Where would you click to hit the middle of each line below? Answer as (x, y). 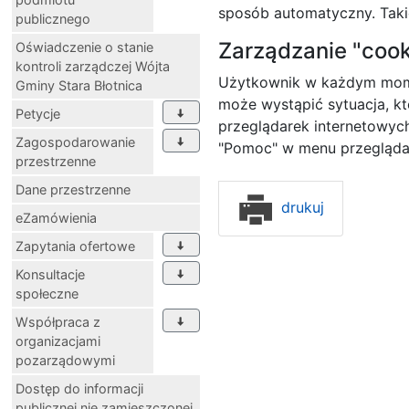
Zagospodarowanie (75, 142)
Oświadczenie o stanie (84, 47)
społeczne (47, 293)
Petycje (38, 113)
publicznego (53, 18)
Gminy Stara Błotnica (79, 85)
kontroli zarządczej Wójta (93, 66)
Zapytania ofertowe (75, 246)
